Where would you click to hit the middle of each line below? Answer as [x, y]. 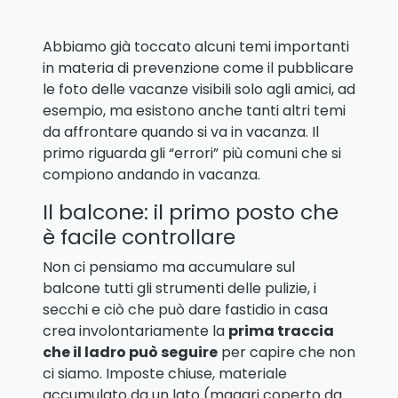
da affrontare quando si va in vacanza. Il [181, 132]
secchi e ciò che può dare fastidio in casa [185, 310]
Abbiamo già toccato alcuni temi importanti [196, 47]
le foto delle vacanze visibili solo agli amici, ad [199, 90]
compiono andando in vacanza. [151, 175]
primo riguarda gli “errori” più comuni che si [192, 154]
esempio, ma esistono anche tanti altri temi [194, 111]
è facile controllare [139, 237]
